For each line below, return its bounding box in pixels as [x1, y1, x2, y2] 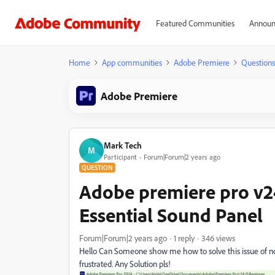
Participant [104, 152, 137, 161]
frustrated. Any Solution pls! [79, 258, 171, 269]
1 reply [174, 233, 195, 243]
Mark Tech [104, 139, 142, 150]
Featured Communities [155, 18, 234, 28]
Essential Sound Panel [79, 203, 263, 227]
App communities [102, 57, 162, 68]
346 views [201, 233, 235, 243]
